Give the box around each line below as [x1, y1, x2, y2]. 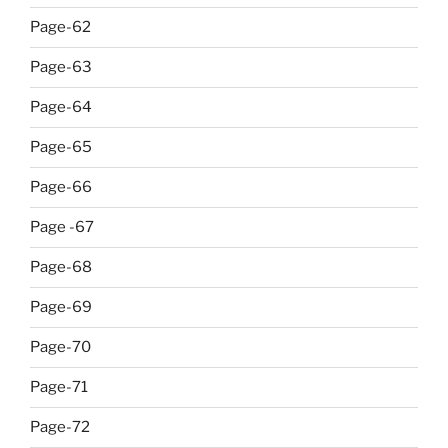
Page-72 [30, 418, 90, 436]
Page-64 [30, 98, 92, 116]
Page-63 [30, 58, 92, 76]
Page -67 [30, 218, 94, 236]
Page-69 [30, 298, 92, 316]
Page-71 [30, 378, 88, 396]
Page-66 [30, 178, 92, 196]
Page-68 [30, 258, 92, 276]
